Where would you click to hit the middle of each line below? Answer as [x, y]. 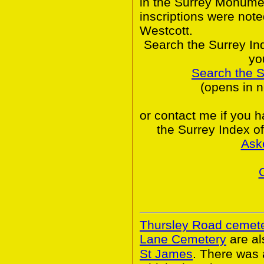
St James [166, 253]
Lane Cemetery [183, 239]
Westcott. [166, 30]
